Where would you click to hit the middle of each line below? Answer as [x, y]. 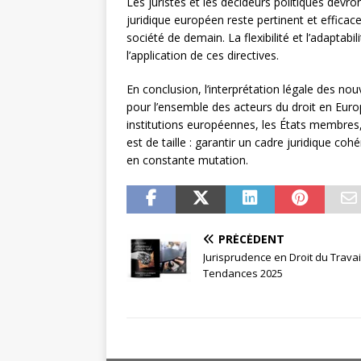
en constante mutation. [187, 160]
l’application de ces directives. [203, 56]
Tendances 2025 [243, 274]
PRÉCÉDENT [251, 239]
